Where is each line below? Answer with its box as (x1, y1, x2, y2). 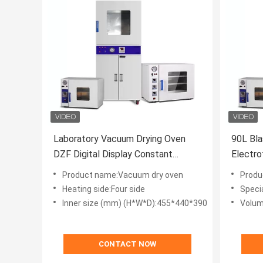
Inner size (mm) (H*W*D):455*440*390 (62, 198, 207, 208)
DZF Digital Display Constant (53, 149, 173, 160)
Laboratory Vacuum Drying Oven (53, 133, 186, 145)
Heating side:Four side (62, 184, 145, 194)
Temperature (53, 164, 107, 176)
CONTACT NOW (99, 240, 156, 249)
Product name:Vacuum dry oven (62, 170, 183, 180)
